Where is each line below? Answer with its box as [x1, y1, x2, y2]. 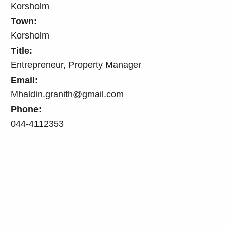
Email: [11, 74, 38, 85]
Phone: [11, 104, 42, 115]
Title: [11, 45, 32, 56]
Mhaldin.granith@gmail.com [11, 89, 124, 99]
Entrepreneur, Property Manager [11, 59, 141, 70]
